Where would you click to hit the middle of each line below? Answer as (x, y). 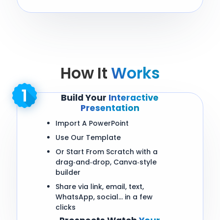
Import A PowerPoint (92, 124)
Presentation (110, 108)
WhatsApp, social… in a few (104, 197)
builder (68, 173)
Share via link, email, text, (99, 187)
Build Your (85, 98)
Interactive (134, 98)
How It (85, 73)
